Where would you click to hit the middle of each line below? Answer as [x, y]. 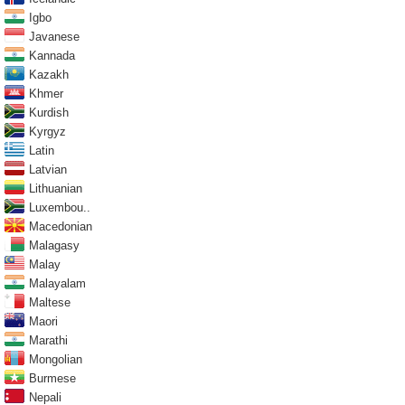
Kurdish [49, 113]
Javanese [54, 37]
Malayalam [57, 284]
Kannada [52, 56]
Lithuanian [56, 189]
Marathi [48, 341]
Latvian [48, 170]
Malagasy [54, 246]
